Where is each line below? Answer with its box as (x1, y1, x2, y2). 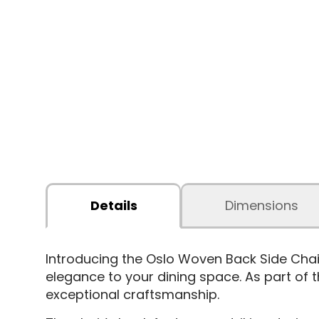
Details (90, 196, 137, 214)
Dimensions (224, 196, 298, 214)
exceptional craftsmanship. (45, 285, 219, 303)
